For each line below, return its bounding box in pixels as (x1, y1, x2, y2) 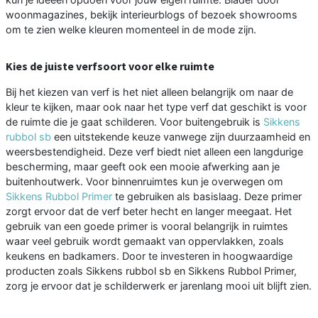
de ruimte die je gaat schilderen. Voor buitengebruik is (6, 116, 263, 128)
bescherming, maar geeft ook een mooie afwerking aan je (6, 160, 280, 173)
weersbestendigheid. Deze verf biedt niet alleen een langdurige (6, 146, 303, 158)
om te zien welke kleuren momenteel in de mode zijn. (6, 23, 256, 36)
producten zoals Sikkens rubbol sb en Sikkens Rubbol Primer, (6, 265, 297, 278)
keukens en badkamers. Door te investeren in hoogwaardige (6, 250, 292, 263)
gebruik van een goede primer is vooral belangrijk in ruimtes (6, 220, 288, 233)
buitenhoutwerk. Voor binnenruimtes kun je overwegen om (6, 175, 283, 188)
